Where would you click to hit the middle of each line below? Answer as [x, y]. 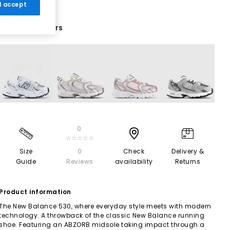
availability [134, 161]
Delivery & [188, 151]
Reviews [80, 161]
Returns [188, 161]
